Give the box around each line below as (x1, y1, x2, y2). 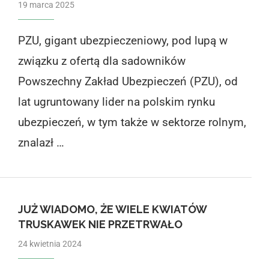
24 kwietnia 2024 (17, 238, 82, 249)
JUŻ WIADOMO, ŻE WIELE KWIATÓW (17, 202, 207, 216)
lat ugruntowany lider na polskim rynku (17, 94, 215, 109)
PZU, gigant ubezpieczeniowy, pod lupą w (17, 33, 228, 47)
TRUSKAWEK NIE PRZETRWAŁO (17, 217, 183, 231)
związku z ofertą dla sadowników (17, 53, 186, 68)
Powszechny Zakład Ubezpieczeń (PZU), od (17, 74, 238, 88)
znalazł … (17, 135, 64, 150)
